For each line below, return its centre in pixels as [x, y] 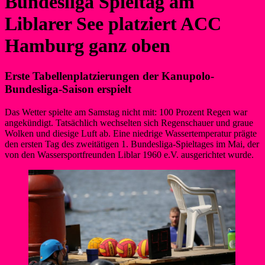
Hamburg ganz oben [88, 46]
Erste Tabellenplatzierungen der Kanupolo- [109, 76]
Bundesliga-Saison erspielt [68, 89]
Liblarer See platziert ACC [113, 24]
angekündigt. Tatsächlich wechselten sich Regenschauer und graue [129, 122]
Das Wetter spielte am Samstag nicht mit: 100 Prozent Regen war [126, 112]
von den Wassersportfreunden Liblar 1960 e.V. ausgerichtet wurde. [129, 154]
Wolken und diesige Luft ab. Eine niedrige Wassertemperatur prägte [131, 133]
